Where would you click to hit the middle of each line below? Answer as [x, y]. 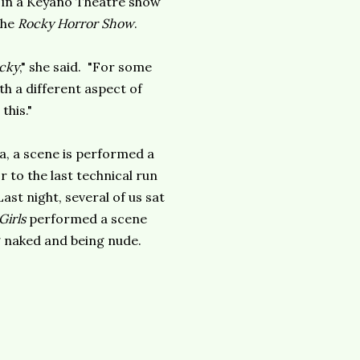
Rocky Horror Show [76, 23]
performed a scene [88, 219]
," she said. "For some [86, 67]
